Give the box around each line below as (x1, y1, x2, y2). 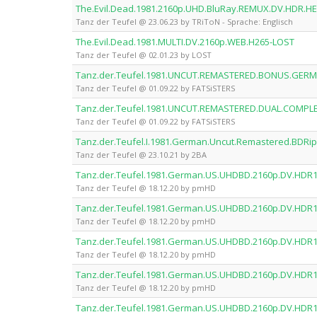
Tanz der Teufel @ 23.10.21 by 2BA (76, 149, 207, 160)
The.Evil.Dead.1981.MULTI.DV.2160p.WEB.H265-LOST (76, 35, 294, 48)
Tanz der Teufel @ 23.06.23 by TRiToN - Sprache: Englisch (76, 16, 293, 27)
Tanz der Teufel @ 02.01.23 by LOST (76, 50, 212, 60)
